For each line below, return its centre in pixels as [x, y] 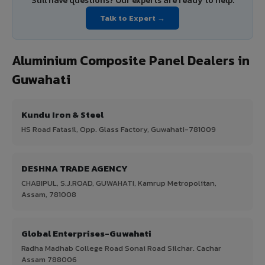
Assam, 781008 [49, 194]
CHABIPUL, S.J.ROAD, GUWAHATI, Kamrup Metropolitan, [119, 183]
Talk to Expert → [132, 18]
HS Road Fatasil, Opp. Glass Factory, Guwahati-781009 [119, 129]
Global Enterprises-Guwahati [86, 233]
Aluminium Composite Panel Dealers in [131, 60]
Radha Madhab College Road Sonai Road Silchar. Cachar [121, 248]
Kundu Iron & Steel [62, 114]
